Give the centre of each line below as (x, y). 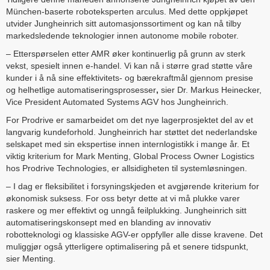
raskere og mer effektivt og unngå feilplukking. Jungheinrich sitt (126, 211)
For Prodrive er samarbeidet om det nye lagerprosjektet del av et (130, 120)
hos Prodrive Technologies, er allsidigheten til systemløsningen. (127, 168)
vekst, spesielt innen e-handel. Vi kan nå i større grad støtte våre (129, 66)
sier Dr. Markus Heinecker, (210, 90)
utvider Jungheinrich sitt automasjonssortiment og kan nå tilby (124, 24)
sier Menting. (31, 259)
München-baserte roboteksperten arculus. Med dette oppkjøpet (127, 12)
